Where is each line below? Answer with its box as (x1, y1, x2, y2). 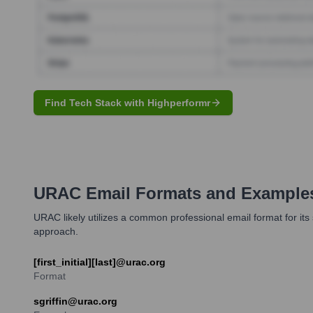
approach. (34, 225, 78, 237)
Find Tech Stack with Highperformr (45, 96, 210, 108)
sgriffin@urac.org (34, 295, 117, 307)
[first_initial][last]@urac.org (34, 256, 166, 268)
